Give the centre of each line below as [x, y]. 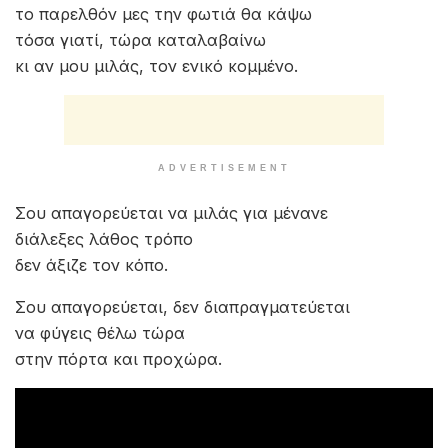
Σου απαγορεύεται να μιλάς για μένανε [171, 213]
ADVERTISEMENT [224, 168]
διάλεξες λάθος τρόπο [104, 239]
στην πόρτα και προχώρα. [118, 359]
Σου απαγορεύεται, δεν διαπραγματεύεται [182, 307]
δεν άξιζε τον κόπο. [91, 265]
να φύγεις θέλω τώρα [100, 333]
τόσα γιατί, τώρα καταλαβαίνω [140, 40]
